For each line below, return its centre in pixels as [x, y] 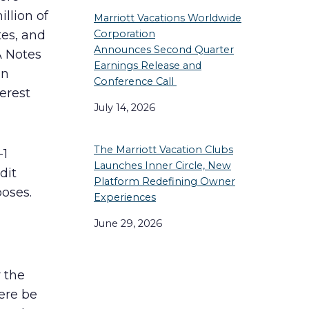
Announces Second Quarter [164, 50]
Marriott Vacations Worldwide [168, 18]
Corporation [124, 34]
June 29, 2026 [128, 223]
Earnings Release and [148, 66]
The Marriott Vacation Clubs [163, 150]
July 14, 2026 [124, 107]
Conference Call [135, 82]
